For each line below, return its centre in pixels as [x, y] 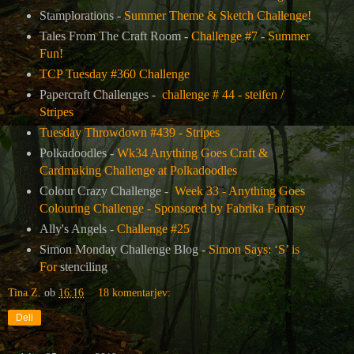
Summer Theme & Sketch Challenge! [217, 16]
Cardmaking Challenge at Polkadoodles [138, 170]
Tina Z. [24, 292]
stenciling [82, 266]
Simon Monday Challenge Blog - [124, 249]
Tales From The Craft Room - [115, 36]
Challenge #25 [153, 228]
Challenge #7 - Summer [250, 36]
